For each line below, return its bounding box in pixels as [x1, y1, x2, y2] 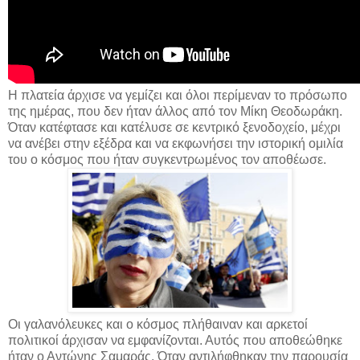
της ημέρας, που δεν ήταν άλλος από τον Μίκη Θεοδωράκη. [8, 104, 342, 118]
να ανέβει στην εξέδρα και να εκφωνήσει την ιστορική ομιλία [8, 136, 343, 150]
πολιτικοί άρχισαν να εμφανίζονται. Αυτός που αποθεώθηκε [8, 333, 342, 347]
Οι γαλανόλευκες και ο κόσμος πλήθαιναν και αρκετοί [8, 317, 308, 331]
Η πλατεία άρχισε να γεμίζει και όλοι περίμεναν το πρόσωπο [8, 88, 347, 102]
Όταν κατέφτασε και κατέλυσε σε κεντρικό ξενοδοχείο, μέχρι [8, 120, 341, 134]
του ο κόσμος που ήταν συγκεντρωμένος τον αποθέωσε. [8, 152, 326, 166]
